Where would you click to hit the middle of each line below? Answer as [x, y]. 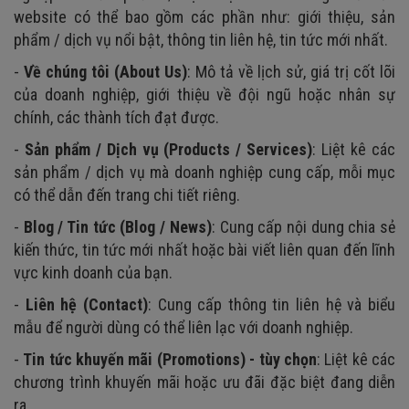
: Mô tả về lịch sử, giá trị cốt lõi [291, 71]
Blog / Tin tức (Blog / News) [117, 226]
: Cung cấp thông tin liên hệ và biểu [272, 304]
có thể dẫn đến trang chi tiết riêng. [127, 194]
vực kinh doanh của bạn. [93, 272]
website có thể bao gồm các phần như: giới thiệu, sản [204, 16]
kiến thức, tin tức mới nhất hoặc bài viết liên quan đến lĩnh [204, 249]
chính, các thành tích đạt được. [116, 117]
